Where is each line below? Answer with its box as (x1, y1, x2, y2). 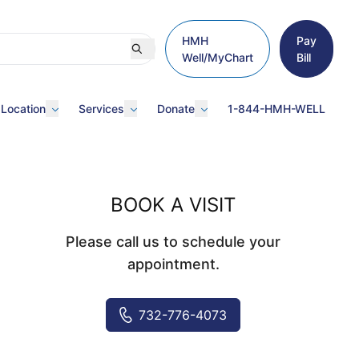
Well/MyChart (182, 50, 253, 64)
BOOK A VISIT (111, 193, 236, 216)
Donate (157, 102, 195, 115)
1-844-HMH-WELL (228, 102, 325, 115)
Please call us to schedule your (66, 233, 280, 250)
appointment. (127, 256, 220, 272)
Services (79, 102, 124, 115)
